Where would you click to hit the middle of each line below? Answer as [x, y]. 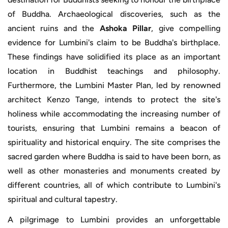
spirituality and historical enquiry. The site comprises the [114, 142]
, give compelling [186, 28]
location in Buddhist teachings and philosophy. [114, 71]
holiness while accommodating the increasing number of [114, 113]
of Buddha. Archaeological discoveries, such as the [114, 14]
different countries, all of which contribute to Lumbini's [114, 185]
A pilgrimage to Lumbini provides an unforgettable [114, 219]
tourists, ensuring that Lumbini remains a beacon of [114, 128]
